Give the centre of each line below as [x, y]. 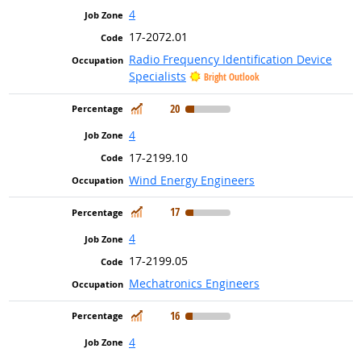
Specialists [157, 77]
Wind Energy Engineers [191, 180]
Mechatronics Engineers [194, 284]
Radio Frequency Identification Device [230, 60]
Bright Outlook [231, 77]
